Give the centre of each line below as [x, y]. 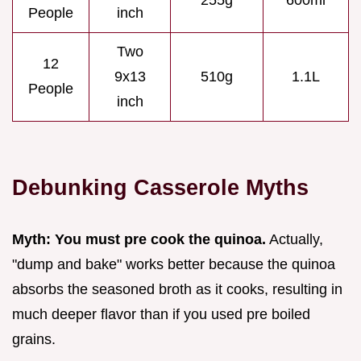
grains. [34, 340]
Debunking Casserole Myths [160, 188]
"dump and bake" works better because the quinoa [174, 265]
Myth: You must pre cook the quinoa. [139, 240]
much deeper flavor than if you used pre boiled [161, 315]
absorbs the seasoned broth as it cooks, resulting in [177, 290]
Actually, [295, 240]
